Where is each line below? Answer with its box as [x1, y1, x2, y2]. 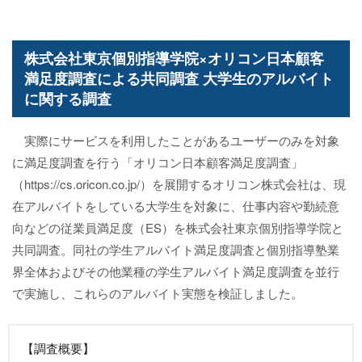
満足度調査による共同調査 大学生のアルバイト [24, 68, 334, 89]
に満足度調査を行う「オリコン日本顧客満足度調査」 [12, 154, 303, 170]
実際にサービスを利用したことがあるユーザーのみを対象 [12, 132, 339, 149]
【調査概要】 [22, 339, 95, 356]
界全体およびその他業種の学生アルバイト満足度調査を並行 [12, 263, 339, 280]
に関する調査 [24, 88, 112, 109]
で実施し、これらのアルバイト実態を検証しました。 [12, 284, 303, 301]
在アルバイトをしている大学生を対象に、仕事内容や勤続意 [12, 197, 339, 214]
